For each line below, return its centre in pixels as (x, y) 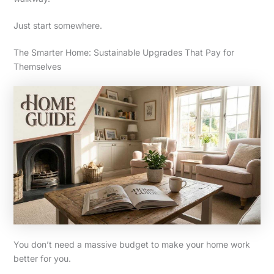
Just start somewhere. (57, 26)
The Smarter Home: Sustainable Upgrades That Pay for (124, 53)
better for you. (42, 259)
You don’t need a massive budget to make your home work (131, 245)
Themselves (37, 67)
